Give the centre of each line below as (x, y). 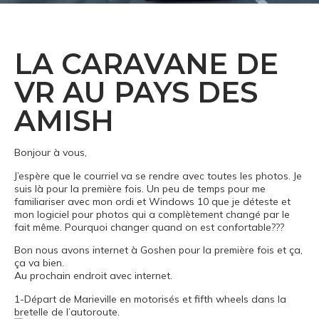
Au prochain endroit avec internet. (93, 276)
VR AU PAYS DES (136, 93)
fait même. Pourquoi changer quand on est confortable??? (149, 227)
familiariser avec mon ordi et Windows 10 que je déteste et (152, 201)
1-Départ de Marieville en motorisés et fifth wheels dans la (150, 299)
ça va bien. (39, 263)
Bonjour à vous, (51, 153)
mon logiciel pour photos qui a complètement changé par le (152, 214)
